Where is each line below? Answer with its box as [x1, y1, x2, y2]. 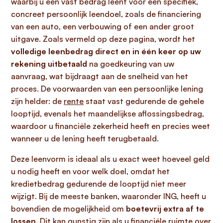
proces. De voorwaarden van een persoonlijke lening [11, 84, 203, 94]
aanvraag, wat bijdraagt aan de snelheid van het [11, 71, 188, 81]
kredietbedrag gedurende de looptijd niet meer [11, 179, 186, 189]
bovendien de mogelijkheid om [11, 204, 126, 214]
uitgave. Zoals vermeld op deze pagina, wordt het [11, 34, 195, 44]
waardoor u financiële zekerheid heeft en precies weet [11, 121, 210, 131]
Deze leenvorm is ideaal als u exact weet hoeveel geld [11, 154, 210, 164]
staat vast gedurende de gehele [84, 96, 204, 106]
